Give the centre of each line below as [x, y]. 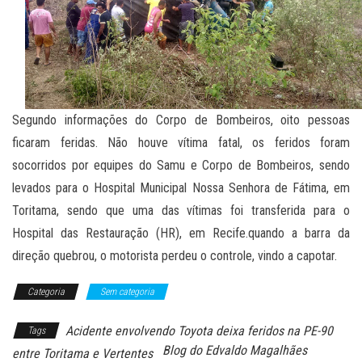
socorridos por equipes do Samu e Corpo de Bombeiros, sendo [181, 166]
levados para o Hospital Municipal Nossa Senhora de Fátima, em [181, 188]
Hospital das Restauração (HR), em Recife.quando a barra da [181, 234]
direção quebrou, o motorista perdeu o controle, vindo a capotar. [175, 256]
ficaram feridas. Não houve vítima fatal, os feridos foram [181, 143]
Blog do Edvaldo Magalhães [235, 351]
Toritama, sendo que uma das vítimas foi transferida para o [181, 211]
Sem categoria [127, 292]
